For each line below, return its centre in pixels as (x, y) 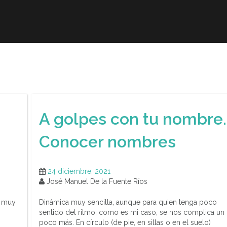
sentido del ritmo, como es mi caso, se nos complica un (132, 213)
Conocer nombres (107, 141)
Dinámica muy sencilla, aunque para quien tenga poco (128, 202)
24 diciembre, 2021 (79, 172)
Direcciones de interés (145, 55)
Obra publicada (48, 55)
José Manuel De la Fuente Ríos (96, 182)
